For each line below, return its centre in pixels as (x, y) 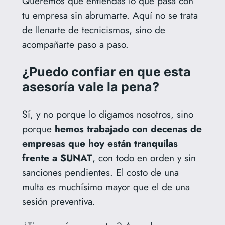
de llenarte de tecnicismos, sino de (93, 30)
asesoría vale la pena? (90, 87)
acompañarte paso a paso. (75, 44)
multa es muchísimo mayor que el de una (106, 187)
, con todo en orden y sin (144, 158)
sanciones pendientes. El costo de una (100, 173)
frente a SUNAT (57, 158)
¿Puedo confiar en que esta (106, 72)
